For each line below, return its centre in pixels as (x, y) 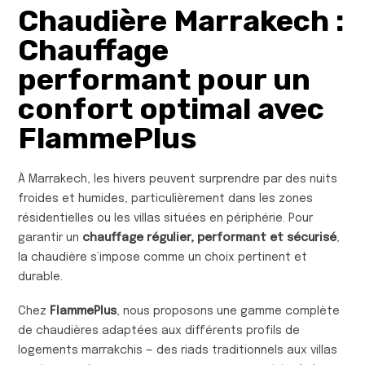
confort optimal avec (171, 108)
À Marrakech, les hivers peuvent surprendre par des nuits (178, 179)
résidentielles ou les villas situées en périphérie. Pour (165, 218)
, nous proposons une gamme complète (228, 311)
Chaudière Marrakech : (181, 20)
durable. (40, 277)
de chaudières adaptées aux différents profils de (159, 330)
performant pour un (164, 79)
